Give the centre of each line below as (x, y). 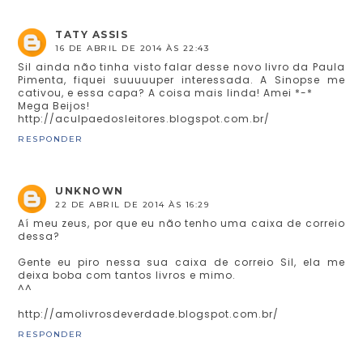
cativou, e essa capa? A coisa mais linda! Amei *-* (166, 92)
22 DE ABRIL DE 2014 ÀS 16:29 (132, 204)
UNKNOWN (90, 190)
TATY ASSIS (92, 34)
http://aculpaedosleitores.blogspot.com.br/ (144, 118)
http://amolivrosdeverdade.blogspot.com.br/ (149, 314)
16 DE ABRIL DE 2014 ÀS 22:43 (132, 48)
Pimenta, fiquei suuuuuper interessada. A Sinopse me (181, 79)
